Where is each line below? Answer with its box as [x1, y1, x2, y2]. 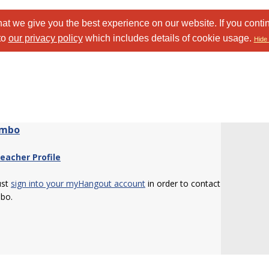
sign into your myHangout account [11, 178, 145, 189]
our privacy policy [8, 33, 83, 43]
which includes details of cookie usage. [82, 33, 254, 43]
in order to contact [145, 178, 220, 189]
